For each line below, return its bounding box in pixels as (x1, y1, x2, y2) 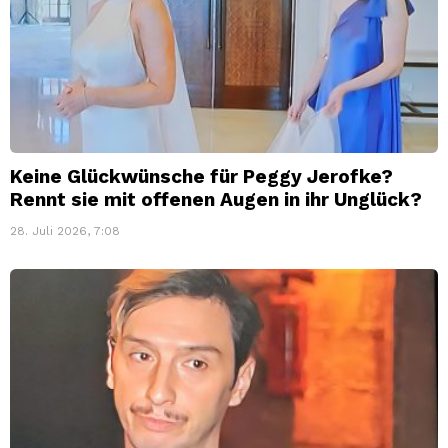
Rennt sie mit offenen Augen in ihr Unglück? (10, 187, 422, 211)
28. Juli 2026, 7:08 (10, 223, 120, 238)
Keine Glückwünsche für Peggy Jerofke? (10, 164, 393, 188)
